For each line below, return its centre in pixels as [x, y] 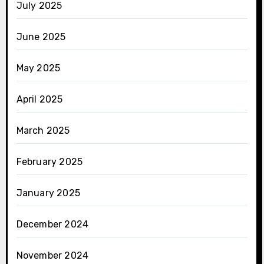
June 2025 [41, 37]
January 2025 [48, 193]
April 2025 [39, 99]
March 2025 [43, 130]
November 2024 [52, 255]
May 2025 [38, 68]
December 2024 [52, 224]
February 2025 [49, 161]
